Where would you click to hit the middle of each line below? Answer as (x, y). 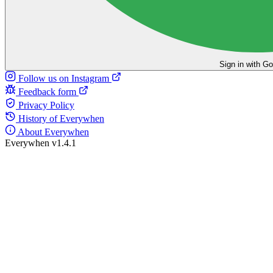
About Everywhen (52, 132)
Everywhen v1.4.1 (41, 143)
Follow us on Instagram (65, 78)
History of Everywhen (60, 118)
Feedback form (48, 91)
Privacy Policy (45, 105)
